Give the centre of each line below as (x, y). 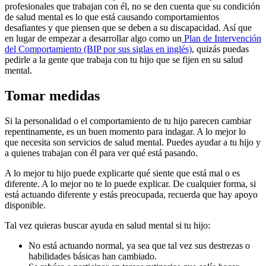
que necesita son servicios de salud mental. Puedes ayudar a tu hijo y (133, 142)
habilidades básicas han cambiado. (93, 256)
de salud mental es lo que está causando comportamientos (112, 17)
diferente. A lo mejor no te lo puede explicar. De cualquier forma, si (130, 183)
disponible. (25, 205)
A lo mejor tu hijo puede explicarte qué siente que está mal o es (122, 173)
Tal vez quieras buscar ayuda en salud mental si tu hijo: (107, 225)
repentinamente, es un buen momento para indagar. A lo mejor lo (125, 131)
